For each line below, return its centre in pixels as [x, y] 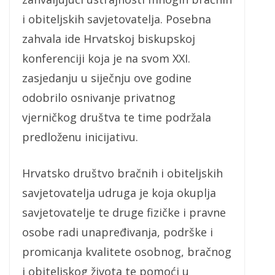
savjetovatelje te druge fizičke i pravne [124, 213]
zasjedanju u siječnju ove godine [107, 78]
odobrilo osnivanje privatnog [99, 98]
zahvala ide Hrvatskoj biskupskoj [109, 39]
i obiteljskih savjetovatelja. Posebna [117, 19]
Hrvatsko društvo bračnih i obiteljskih [122, 173]
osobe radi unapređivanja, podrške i [118, 232]
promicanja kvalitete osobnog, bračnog [127, 252]
